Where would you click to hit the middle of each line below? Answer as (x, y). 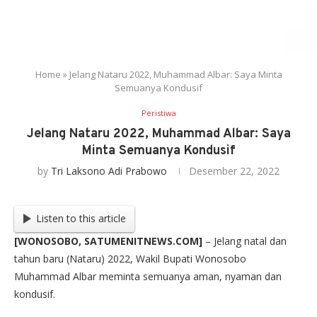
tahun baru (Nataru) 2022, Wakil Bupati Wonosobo (130, 258)
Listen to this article (81, 219)
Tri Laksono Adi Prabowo (109, 171)
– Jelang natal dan (244, 241)
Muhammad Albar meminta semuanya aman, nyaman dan (148, 276)
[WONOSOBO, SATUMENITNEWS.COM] (108, 241)
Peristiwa (158, 113)
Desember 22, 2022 (234, 171)
